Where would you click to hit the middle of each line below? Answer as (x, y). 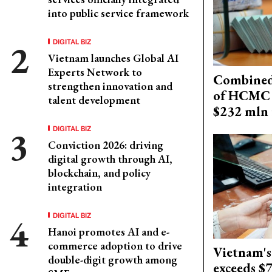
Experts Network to (95, 72)
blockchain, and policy (99, 173)
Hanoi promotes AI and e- (109, 232)
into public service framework (118, 13)
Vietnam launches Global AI (113, 58)
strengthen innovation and (110, 86)
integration (75, 187)
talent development (94, 100)
